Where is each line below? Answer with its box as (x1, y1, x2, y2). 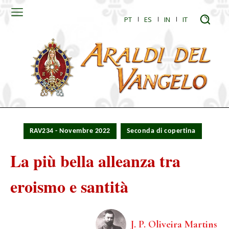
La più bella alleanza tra (10, 149, 180, 173)
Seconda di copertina (126, 127, 196, 135)
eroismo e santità (10, 174, 128, 199)
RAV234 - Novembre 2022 (29, 127, 110, 135)
